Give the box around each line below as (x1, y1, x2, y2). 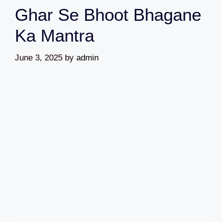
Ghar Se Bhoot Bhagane (15, 5, 201, 25)
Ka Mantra (15, 26, 94, 46)
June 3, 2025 (15, 53, 62, 62)
